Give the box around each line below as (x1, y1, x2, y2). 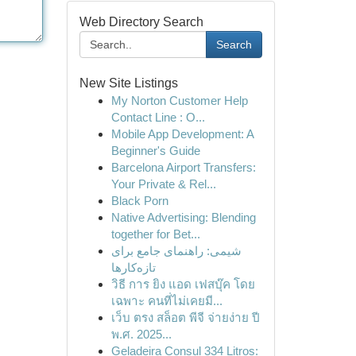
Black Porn (110, 194, 168, 207)
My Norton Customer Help (110, 94, 248, 107)
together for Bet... (110, 227, 200, 241)
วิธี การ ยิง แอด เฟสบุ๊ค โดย (110, 277, 255, 291)
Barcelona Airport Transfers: (110, 161, 256, 174)
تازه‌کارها (110, 261, 156, 274)
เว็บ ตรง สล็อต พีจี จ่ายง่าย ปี (110, 311, 260, 324)
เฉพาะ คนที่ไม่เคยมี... (110, 294, 222, 308)
